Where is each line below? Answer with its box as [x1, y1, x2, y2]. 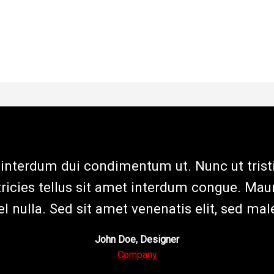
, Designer [136, 234, 179, 245]
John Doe [95, 234, 136, 245]
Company [117, 249, 157, 261]
